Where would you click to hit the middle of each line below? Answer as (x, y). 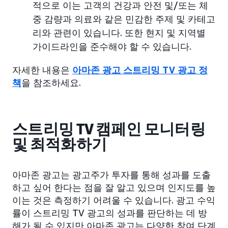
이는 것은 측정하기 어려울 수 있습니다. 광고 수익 (114, 200)
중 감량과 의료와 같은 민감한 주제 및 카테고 (124, 19)
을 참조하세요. (51, 83)
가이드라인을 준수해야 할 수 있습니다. (112, 47)
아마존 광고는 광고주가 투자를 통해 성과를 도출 (111, 175)
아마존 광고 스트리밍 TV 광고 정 (140, 70)
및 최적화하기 (60, 145)
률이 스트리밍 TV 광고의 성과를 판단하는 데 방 (110, 213)
